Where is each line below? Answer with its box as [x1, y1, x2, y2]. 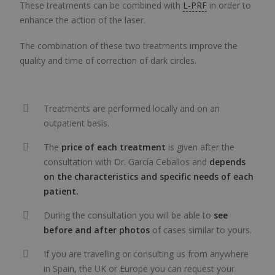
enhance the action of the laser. [20, 14, 145, 26]
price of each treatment [61, 141, 166, 153]
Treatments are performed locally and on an [44, 103, 220, 114]
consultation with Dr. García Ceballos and [44, 156, 209, 168]
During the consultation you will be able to [44, 209, 214, 221]
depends [209, 156, 246, 168]
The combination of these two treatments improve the [20, 40, 238, 52]
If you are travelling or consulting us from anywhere [44, 248, 249, 260]
